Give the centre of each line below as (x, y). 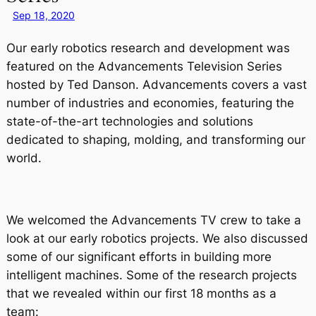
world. (24, 158)
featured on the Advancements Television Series (144, 67)
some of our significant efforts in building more (139, 256)
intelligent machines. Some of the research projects (151, 275)
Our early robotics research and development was (148, 48)
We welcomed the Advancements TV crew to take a (153, 220)
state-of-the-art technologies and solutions (129, 122)
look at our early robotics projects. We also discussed (157, 238)
